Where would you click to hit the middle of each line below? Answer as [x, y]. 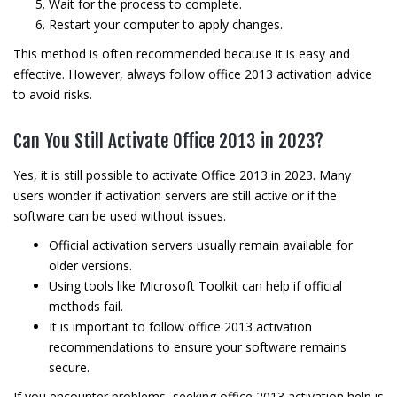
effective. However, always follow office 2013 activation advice [193, 74]
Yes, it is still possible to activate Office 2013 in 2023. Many [182, 175]
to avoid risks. [53, 94]
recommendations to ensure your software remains [198, 347]
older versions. [90, 265]
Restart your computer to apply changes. [166, 24]
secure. [69, 367]
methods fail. [86, 306]
